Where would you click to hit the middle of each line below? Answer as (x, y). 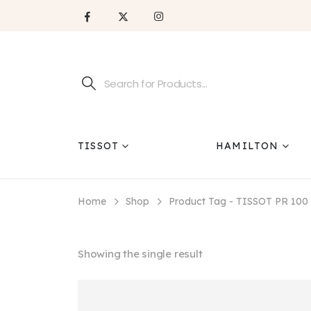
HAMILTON (247, 146)
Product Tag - (202, 202)
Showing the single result (140, 254)
